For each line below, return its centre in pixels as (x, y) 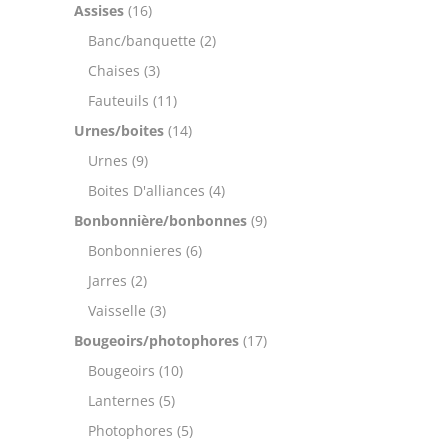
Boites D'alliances (146, 190)
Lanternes (121, 400)
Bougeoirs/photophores (156, 340)
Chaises (114, 70)
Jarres (107, 280)
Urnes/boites (119, 130)
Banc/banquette (142, 40)
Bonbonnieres (135, 250)
